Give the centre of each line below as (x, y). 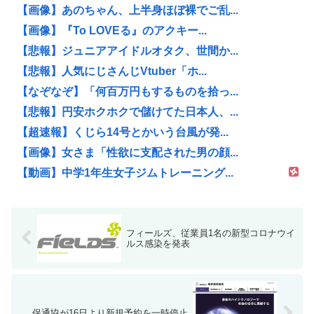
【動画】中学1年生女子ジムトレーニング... (125, 173)
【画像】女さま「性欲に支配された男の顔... (128, 153)
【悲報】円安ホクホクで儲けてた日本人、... (128, 112)
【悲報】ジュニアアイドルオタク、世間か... (128, 51)
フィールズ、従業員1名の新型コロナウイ (210, 233)
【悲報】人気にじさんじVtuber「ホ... (112, 71)
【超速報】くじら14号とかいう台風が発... (123, 132)
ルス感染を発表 (158, 243)
